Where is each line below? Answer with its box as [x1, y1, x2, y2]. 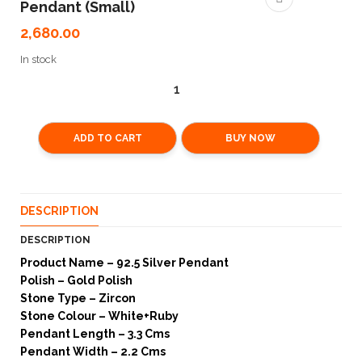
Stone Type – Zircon [20, 292, 136, 305]
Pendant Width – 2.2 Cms [20, 345, 166, 358]
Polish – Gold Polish [20, 274, 133, 287]
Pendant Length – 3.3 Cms [20, 327, 170, 340]
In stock [20, 53, 57, 65]
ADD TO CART [73, 133, 142, 144]
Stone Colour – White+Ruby [20, 309, 179, 322]
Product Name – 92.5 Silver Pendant [20, 256, 229, 269]
